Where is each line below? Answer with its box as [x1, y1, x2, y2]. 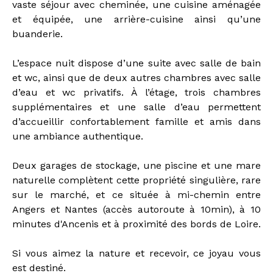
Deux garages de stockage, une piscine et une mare [12, 160, 261, 172]
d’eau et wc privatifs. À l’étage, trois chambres [12, 87, 261, 99]
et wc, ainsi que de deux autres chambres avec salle [12, 72, 261, 84]
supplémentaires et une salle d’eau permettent [12, 101, 261, 113]
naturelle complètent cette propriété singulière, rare [12, 174, 261, 186]
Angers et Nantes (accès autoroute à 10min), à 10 [12, 204, 261, 216]
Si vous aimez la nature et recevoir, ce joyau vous [12, 247, 261, 260]
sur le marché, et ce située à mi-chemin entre [12, 189, 261, 201]
